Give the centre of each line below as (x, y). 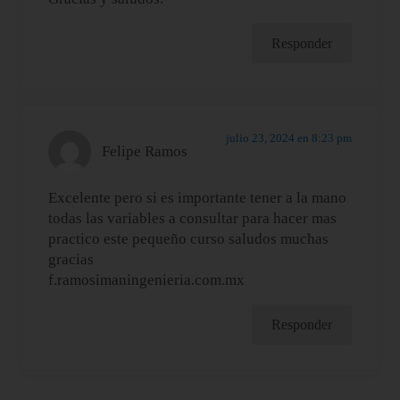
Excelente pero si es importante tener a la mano (198, 197)
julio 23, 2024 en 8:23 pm (288, 137)
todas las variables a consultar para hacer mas (193, 218)
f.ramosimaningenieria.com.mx (147, 279)
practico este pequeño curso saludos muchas (189, 238)
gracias (71, 259)
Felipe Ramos (145, 152)
